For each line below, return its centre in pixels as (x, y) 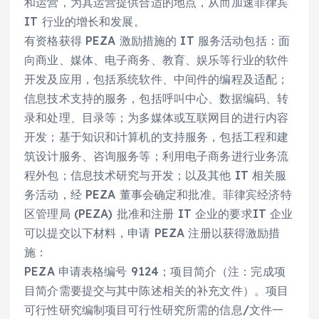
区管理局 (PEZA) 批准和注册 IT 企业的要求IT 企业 (159, 213)
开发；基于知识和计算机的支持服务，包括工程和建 (157, 136)
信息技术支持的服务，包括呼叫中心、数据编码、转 (157, 98)
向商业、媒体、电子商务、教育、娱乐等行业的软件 (157, 59)
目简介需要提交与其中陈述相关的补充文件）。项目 (157, 290)
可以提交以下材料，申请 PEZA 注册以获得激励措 (152, 232)
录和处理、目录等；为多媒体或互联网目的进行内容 (157, 117)
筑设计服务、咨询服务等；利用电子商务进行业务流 (157, 156)
